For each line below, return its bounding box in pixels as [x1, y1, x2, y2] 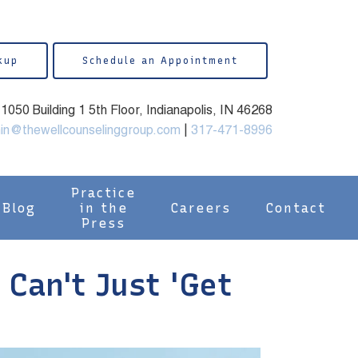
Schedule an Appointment [82, 55, 238, 66]
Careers [171, 200, 231, 216]
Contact [266, 200, 326, 216]
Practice [71, 185, 136, 201]
